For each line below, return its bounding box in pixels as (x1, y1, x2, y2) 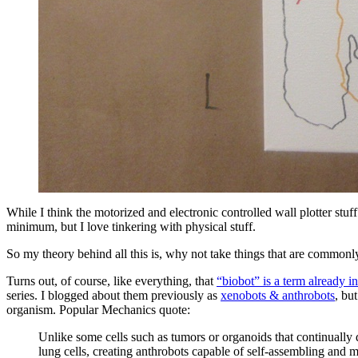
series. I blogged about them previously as (6, 288, 221, 303)
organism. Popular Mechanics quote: (6, 303, 190, 317)
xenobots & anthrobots (221, 288, 335, 303)
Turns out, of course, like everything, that (6, 274, 217, 288)
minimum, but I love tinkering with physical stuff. (6, 220, 256, 234)
